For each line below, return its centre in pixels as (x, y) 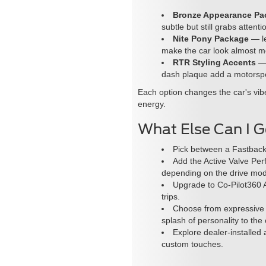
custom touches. (192, 244)
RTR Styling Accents (214, 62)
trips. (171, 196)
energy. (152, 104)
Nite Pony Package (211, 38)
